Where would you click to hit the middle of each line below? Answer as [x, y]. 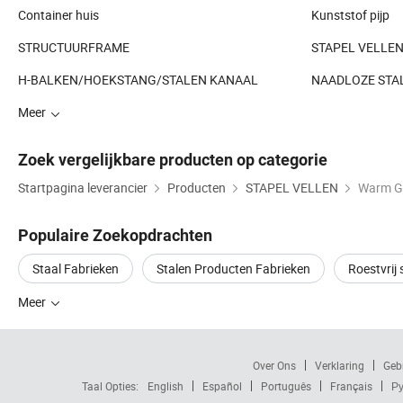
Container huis [58, 15]
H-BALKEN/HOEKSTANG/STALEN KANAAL [138, 80]
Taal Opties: [110, 385]
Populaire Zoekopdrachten [115, 235]
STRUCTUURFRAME [74, 48]
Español [222, 385]
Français [351, 385]
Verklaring [339, 365]
